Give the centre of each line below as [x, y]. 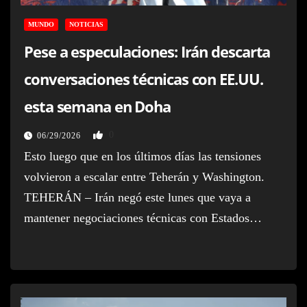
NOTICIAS [86, 24]
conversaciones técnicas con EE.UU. [144, 78]
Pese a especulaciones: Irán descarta [147, 51]
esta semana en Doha [98, 106]
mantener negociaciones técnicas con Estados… [143, 218]
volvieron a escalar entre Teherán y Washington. [144, 176]
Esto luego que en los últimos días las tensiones [143, 156]
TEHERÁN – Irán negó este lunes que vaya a [137, 197]
